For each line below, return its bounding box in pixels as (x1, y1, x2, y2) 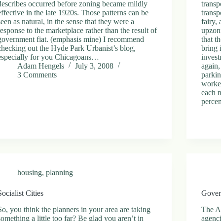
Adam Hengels (17, 61, 65, 70)
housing (17, 168, 42, 177)
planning (46, 168, 74, 177)
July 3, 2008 (75, 61, 114, 70)
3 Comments (17, 70, 57, 79)
